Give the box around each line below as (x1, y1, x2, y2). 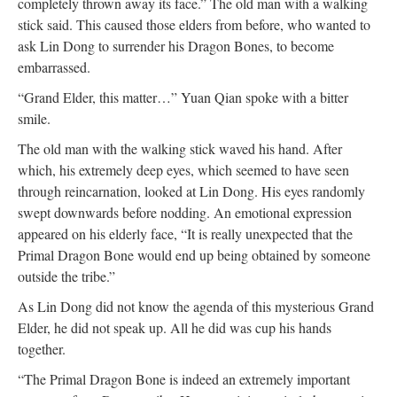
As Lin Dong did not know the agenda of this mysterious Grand (18, 297, 374, 315)
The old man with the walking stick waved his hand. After (18, 139, 342, 158)
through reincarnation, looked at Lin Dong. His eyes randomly (18, 182, 365, 200)
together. (18, 339, 66, 358)
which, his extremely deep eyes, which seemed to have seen (18, 160, 349, 179)
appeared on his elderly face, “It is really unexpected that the (18, 224, 353, 243)
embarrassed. (18, 58, 90, 76)
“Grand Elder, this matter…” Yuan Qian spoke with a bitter (18, 88, 348, 106)
